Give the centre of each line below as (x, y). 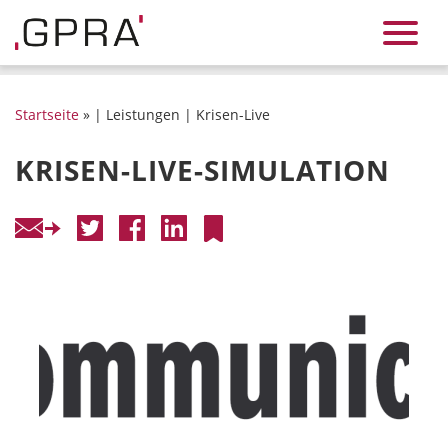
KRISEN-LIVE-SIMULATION (202, 170)
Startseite (47, 114)
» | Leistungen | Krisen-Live (174, 114)
